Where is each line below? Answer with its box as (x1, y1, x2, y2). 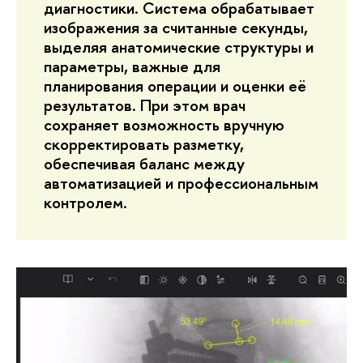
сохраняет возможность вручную (44, 113, 284, 136)
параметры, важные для (44, 55, 220, 78)
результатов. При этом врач (44, 94, 246, 117)
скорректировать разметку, (44, 133, 244, 156)
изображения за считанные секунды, (44, 16, 308, 39)
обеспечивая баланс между (44, 152, 245, 175)
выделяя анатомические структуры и (44, 36, 314, 58)
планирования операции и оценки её (44, 75, 306, 97)
